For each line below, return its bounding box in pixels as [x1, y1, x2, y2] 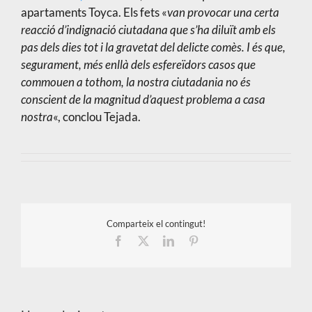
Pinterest [198, 234, 236, 246]
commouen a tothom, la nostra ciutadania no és [20, 75, 251, 90]
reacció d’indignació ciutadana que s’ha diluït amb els [20, 22, 276, 38]
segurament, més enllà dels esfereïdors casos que [20, 57, 256, 72]
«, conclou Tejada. [52, 109, 141, 125]
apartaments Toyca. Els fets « [20, 5, 167, 20]
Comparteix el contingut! [107, 218, 205, 230]
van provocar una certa [166, 5, 279, 20]
